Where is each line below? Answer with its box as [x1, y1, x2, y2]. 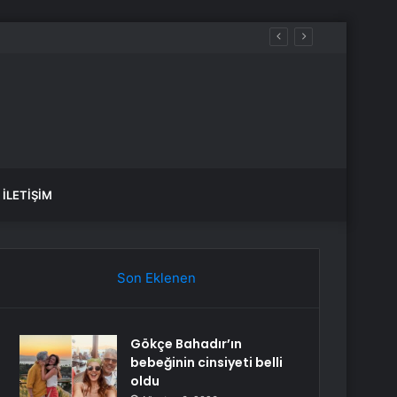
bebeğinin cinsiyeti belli [130, 354, 284, 371]
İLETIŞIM [3, 188, 52, 202]
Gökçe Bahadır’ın [130, 335, 243, 353]
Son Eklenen [116, 269, 196, 286]
